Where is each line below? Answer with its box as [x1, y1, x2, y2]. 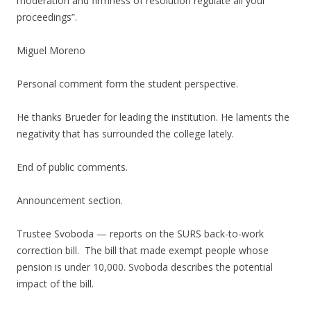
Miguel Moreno [17, 44, 85, 57]
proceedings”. [17, 10, 77, 24]
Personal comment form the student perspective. [17, 77, 238, 90]
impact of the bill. [17, 277, 94, 290]
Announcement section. [17, 194, 123, 207]
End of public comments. [17, 160, 128, 174]
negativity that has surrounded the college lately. [17, 127, 234, 140]
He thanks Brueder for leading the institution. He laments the [17, 110, 289, 124]
